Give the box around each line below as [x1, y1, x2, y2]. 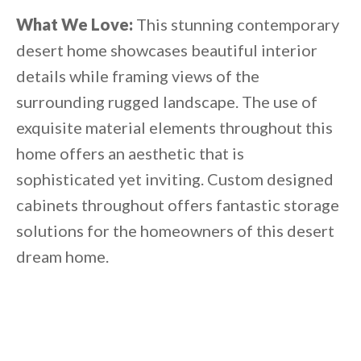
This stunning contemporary [133, 15, 339, 35]
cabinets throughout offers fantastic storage [16, 195, 339, 215]
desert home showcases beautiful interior [16, 40, 317, 60]
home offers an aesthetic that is [16, 143, 244, 164]
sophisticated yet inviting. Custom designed [16, 169, 334, 189]
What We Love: [16, 15, 133, 35]
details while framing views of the [16, 66, 259, 86]
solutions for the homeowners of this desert [16, 221, 334, 241]
